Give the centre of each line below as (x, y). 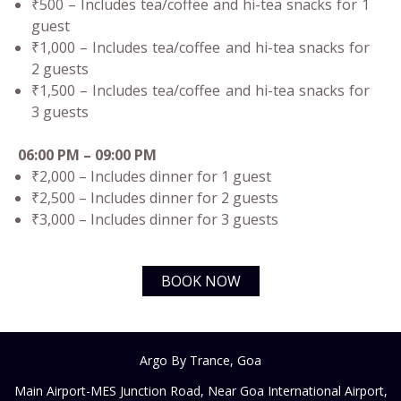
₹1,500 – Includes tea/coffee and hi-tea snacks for (200, 91)
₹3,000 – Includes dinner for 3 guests (155, 220)
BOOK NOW (200, 282)
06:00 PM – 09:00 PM (87, 155)
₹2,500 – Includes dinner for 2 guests (155, 198)
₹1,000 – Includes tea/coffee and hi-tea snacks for (200, 48)
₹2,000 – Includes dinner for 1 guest (151, 177)
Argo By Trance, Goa (200, 361)
